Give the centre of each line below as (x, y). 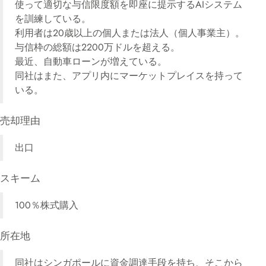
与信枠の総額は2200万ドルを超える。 (97, 47)
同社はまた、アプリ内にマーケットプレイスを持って (129, 76)
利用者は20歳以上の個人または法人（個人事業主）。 (130, 33)
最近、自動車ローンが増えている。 (91, 61)
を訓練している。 (53, 19)
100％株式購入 (47, 205)
